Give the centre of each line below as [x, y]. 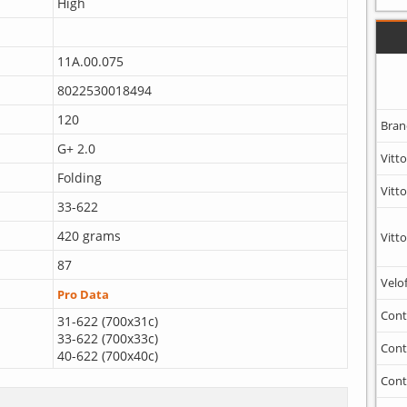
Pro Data [83, 294]
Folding [79, 177]
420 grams [89, 235]
